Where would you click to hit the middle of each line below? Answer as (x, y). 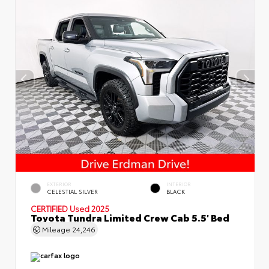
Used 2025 (89, 208)
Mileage (56, 229)
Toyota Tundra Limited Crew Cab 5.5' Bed (130, 217)
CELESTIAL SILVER (72, 192)
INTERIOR (179, 184)
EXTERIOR (59, 184)
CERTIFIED (50, 208)
